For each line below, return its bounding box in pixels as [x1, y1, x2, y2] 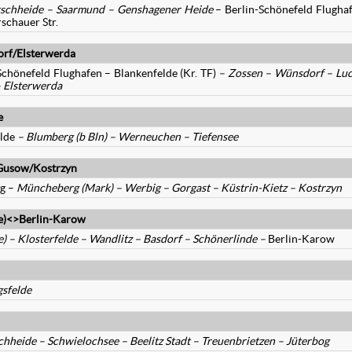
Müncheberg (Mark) [16, 181, 115, 194]
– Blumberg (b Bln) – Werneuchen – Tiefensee [17, 130, 238, 143]
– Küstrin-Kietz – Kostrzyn [212, 181, 342, 194]
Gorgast [171, 181, 212, 194]
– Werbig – [115, 181, 171, 194]
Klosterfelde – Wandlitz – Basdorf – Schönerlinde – [17, 233, 266, 245]
